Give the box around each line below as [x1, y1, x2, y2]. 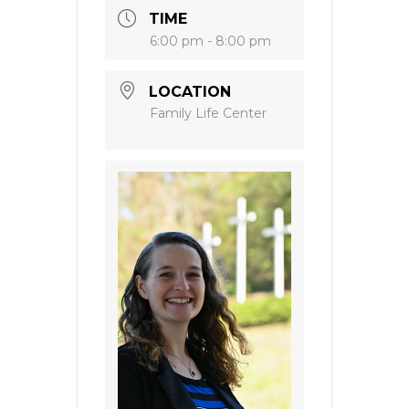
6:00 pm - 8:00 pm [150, 33, 271, 50]
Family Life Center [150, 105, 267, 122]
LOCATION [149, 83, 231, 101]
